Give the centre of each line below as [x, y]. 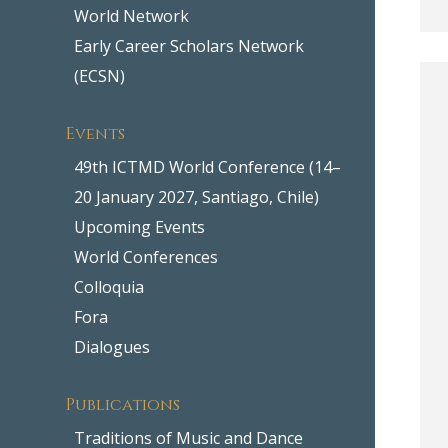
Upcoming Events [140, 226]
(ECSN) [100, 75]
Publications [123, 402]
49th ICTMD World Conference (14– [208, 166]
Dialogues [112, 346]
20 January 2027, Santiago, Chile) [197, 196]
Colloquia [109, 286]
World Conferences [146, 256]
